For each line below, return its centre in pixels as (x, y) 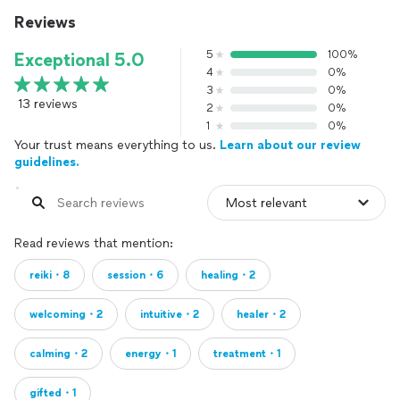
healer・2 (261, 314)
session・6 (135, 275)
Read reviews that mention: (94, 243)
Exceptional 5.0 (79, 60)
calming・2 (58, 354)
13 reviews (48, 104)
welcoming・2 (66, 314)
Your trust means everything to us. (117, 145)
